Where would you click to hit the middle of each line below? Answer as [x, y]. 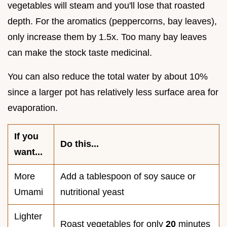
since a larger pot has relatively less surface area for [113, 92]
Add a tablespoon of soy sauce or [128, 177]
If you [26, 137]
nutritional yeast [92, 192]
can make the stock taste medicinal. [80, 53]
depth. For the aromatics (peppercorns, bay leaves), [112, 22]
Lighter [28, 217]
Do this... [80, 144]
